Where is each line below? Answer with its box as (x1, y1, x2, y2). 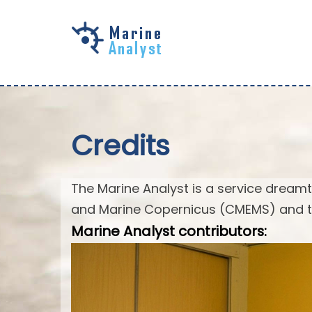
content (27, 72, 68, 86)
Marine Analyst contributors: (71, 221, 267, 241)
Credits (71, 126, 170, 165)
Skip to (27, 31, 65, 45)
